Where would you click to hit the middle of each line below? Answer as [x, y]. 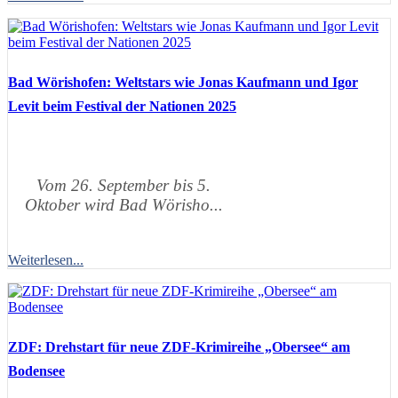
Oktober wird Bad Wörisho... [123, 204]
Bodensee [36, 370]
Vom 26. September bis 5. [123, 185]
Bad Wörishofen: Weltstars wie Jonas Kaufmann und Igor [183, 82]
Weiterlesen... [46, 259]
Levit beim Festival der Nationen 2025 [122, 106]
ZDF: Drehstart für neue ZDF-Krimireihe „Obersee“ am [179, 346]
